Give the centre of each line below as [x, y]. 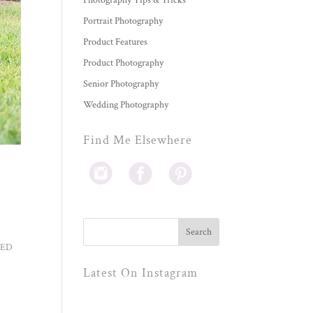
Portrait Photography [123, 21]
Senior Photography [121, 84]
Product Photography [124, 63]
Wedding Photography [126, 105]
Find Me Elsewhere [138, 140]
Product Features [116, 42]
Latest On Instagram [141, 273]
